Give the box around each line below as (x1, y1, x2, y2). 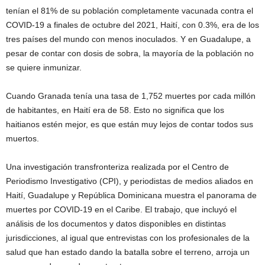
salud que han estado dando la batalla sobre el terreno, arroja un (6, 247, 250, 257)
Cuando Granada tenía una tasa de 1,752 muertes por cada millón (6, 91, 256, 101)
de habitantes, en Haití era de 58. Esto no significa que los (6, 105, 224, 115)
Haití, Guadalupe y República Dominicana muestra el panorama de (6, 190, 257, 200)
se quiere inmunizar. (6, 62, 82, 72)
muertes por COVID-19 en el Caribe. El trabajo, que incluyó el (6, 204, 237, 214)
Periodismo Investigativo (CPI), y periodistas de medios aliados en (6, 176, 253, 186)
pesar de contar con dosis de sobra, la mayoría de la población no (6, 48, 254, 58)
